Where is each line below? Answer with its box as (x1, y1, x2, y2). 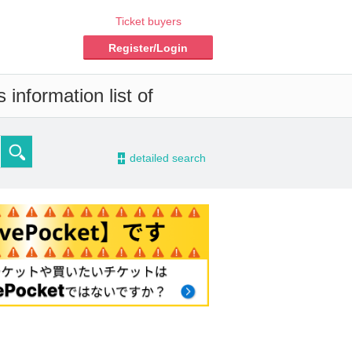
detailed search (130, 152, 206, 164)
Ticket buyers (115, 15, 181, 27)
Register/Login (108, 42, 188, 54)
